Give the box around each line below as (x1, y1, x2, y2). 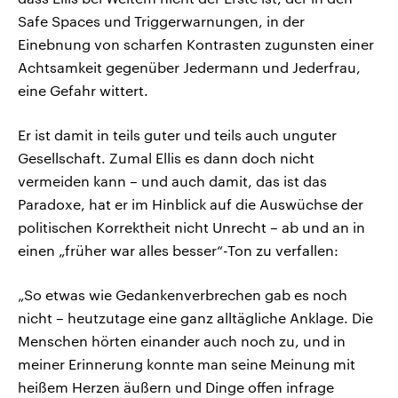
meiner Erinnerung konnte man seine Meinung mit (18, 355, 355, 373)
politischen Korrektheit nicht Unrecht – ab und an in (18, 219, 365, 236)
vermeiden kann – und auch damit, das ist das (18, 172, 327, 190)
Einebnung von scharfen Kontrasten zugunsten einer (18, 36, 374, 53)
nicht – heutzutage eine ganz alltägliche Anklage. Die (18, 309, 373, 327)
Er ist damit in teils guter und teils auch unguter (18, 126, 337, 144)
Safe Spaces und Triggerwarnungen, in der (18, 12, 305, 30)
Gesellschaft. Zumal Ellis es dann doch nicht (18, 149, 314, 167)
